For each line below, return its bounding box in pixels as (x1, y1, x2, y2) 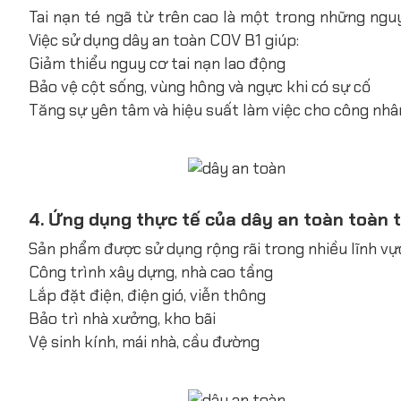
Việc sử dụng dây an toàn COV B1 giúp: (29, 29, 299, 51)
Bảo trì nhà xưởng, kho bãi (29, 307, 216, 329)
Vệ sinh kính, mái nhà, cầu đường (29, 330, 260, 353)
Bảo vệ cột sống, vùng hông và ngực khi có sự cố (29, 75, 371, 98)
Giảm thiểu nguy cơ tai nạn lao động (29, 52, 286, 74)
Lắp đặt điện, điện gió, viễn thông (29, 284, 266, 306)
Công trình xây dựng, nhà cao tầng (29, 260, 273, 283)
